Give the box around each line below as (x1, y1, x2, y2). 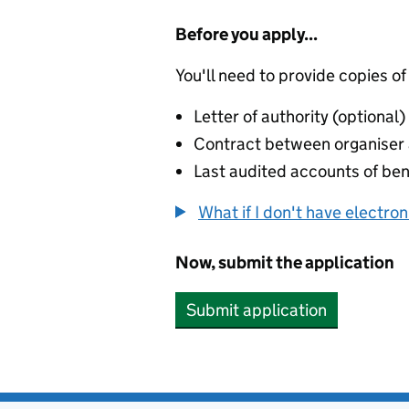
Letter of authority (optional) (194, 106, 405, 127)
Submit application (186, 299, 327, 320)
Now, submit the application (175, 252, 394, 273)
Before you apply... (175, 24, 318, 45)
